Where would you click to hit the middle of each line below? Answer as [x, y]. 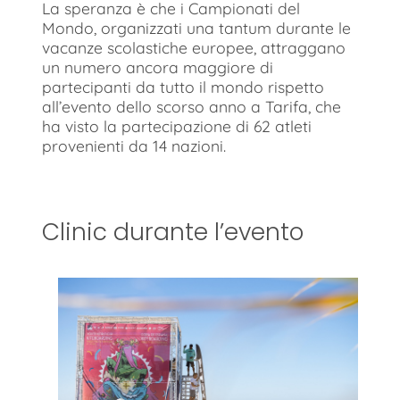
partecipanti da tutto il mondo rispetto [183, 87]
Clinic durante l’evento [173, 232]
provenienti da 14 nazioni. [134, 146]
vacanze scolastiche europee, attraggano [194, 48]
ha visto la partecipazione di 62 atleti [177, 126]
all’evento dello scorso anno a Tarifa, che [192, 107]
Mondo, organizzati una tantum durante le [196, 28]
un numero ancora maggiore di [158, 67]
